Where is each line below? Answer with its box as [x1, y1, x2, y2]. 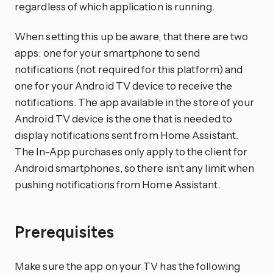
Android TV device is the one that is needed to [15, 112, 232, 126]
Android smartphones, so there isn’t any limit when [15, 161, 255, 175]
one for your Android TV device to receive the [15, 79, 232, 93]
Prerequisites [15, 222, 118, 242]
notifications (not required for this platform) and [15, 63, 243, 76]
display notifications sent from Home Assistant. [15, 129, 239, 142]
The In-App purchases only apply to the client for [15, 145, 248, 158]
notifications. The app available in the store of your [15, 96, 255, 109]
